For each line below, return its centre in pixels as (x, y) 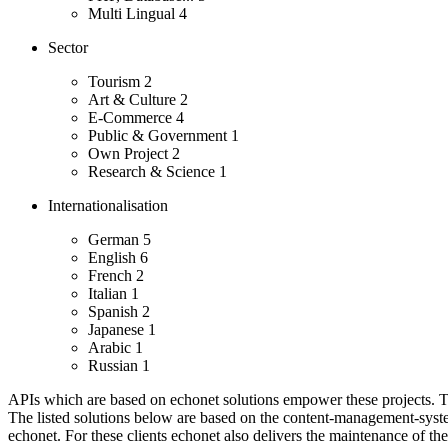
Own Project (130, 154)
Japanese (118, 330)
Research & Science (153, 172)
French (112, 276)
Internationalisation (108, 206)
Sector (68, 48)
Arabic (111, 348)
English (114, 258)
